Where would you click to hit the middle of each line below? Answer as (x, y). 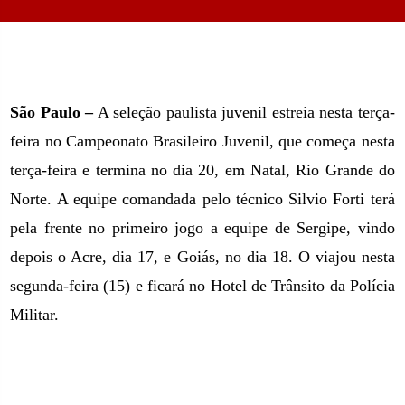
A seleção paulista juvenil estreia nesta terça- (244, 112)
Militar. (35, 315)
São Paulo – (52, 112)
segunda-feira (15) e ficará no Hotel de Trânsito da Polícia (202, 286)
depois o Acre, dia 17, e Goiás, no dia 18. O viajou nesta (202, 257)
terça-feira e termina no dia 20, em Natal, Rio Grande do (202, 170)
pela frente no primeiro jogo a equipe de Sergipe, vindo (202, 228)
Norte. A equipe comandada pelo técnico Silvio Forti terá (202, 199)
